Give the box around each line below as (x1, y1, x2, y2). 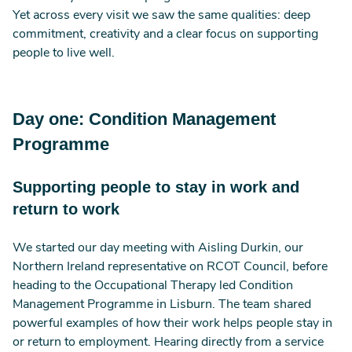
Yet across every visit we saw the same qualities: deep (13, 9, 310, 22)
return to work (13, 200, 124, 218)
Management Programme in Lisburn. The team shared (13, 299, 311, 311)
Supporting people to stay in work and (13, 178, 299, 196)
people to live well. (13, 47, 115, 60)
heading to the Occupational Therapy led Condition (13, 280, 293, 292)
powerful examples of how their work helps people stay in (13, 317, 332, 330)
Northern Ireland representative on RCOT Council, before (13, 261, 328, 273)
